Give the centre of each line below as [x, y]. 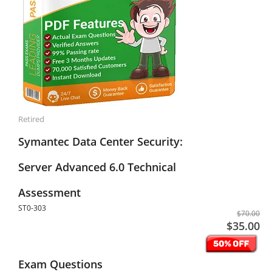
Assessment [49, 192]
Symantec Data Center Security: [100, 141]
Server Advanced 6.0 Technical [97, 167]
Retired [31, 119]
